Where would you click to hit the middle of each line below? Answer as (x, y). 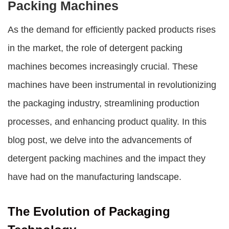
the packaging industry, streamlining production (104, 103)
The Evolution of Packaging (89, 211)
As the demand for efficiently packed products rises (112, 30)
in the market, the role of (59, 48)
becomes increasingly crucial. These (122, 66)
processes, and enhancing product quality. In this (107, 122)
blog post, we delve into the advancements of (100, 140)
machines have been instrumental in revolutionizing (112, 85)
